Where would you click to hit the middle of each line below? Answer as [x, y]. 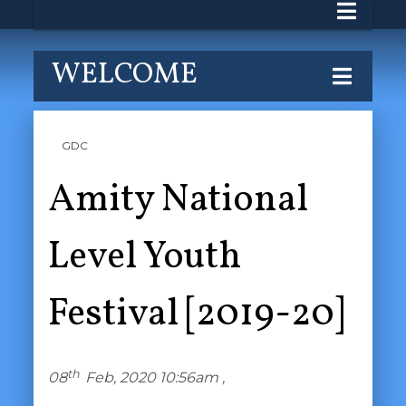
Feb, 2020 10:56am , [158, 377]
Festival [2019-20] [196, 315]
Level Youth [145, 258]
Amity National [178, 201]
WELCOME [125, 75]
